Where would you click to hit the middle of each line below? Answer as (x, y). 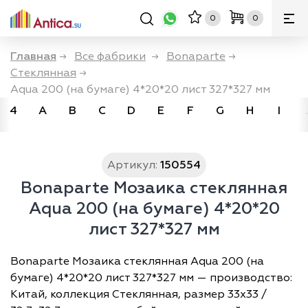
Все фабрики (110, 56)
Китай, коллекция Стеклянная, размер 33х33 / (139, 294)
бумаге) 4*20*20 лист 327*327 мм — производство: (151, 278)
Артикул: (132, 165)
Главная (33, 56)
